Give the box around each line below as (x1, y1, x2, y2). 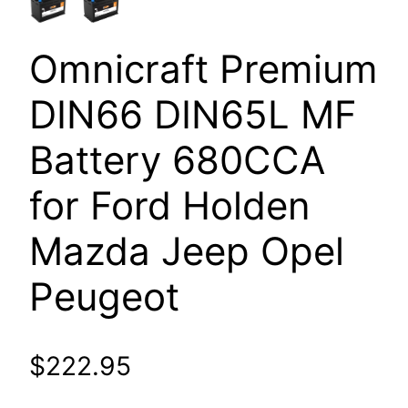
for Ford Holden (29, 182, 311, 229)
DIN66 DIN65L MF (29, 91, 357, 138)
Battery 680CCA (29, 137, 325, 184)
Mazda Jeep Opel (29, 228, 344, 275)
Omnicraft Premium (29, 46, 378, 93)
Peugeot (29, 273, 179, 321)
